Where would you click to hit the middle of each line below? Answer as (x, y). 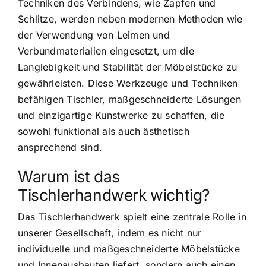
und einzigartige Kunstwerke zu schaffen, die (121, 115)
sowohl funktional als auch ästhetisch (104, 132)
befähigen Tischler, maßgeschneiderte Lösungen (129, 99)
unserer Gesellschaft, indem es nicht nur (110, 232)
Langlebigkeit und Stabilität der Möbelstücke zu (128, 67)
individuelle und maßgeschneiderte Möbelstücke (129, 248)
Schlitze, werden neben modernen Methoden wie (130, 19)
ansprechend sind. (60, 148)
